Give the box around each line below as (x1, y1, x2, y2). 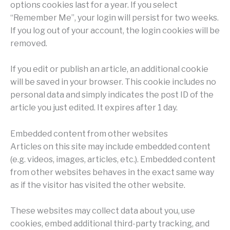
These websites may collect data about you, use (10, 206, 195, 216)
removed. (10, 38, 47, 48)
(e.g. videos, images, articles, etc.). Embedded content (10, 154, 216, 164)
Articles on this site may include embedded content (10, 141, 210, 151)
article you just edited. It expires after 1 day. (10, 103, 178, 113)
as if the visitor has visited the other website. (10, 180, 185, 190)
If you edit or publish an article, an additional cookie (10, 64, 208, 74)
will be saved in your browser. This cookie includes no (10, 77, 216, 87)
